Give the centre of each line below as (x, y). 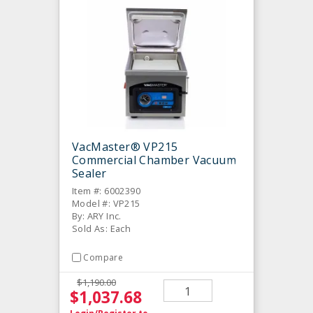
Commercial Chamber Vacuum (154, 160)
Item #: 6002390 (106, 191)
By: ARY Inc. (97, 216)
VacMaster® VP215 (125, 147)
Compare (103, 258)
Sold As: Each (102, 229)
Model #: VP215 (106, 204)
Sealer (89, 174)
